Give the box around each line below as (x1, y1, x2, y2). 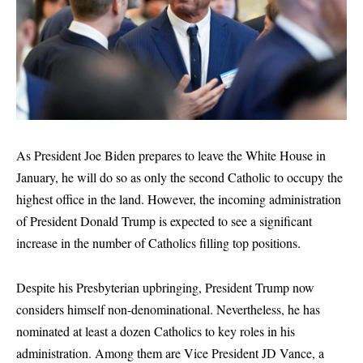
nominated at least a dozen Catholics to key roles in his (16, 322, 295, 340)
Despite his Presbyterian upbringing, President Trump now (16, 279, 314, 297)
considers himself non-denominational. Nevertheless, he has (16, 301, 320, 318)
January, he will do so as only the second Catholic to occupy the (16, 168, 343, 186)
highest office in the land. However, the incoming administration (16, 190, 341, 207)
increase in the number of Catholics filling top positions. (16, 233, 301, 251)
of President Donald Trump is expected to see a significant (16, 211, 312, 229)
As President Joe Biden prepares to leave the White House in (16, 146, 326, 164)
